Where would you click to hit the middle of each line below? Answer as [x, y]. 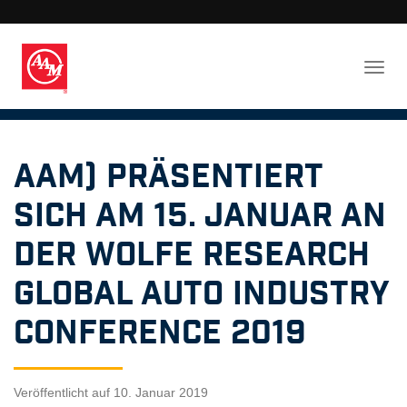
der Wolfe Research [192, 255]
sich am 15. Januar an [200, 216]
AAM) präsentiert [168, 177]
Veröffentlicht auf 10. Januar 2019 [111, 392]
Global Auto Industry [201, 294]
